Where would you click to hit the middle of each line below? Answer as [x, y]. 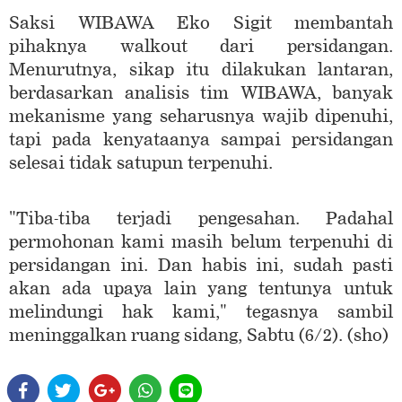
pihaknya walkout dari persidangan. [201, 47]
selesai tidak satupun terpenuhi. [141, 163]
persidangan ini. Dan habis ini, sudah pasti [201, 266]
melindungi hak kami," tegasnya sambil [201, 312]
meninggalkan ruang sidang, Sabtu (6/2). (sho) [199, 336]
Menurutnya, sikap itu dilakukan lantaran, [201, 70]
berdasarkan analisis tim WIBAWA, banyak [201, 93]
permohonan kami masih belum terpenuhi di [201, 242]
